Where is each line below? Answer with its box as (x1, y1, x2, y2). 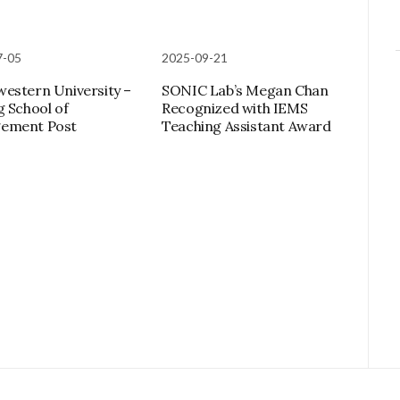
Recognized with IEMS (162, 98, 308, 117)
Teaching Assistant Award (162, 116, 331, 135)
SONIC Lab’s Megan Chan (162, 80, 329, 99)
